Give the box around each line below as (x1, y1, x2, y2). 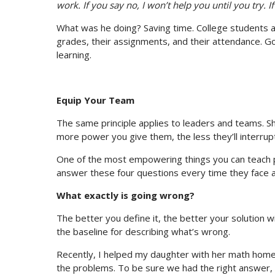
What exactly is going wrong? (56, 189, 195, 202)
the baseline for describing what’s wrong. (56, 225, 230, 238)
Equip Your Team (56, 94, 134, 107)
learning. (56, 48, 91, 61)
